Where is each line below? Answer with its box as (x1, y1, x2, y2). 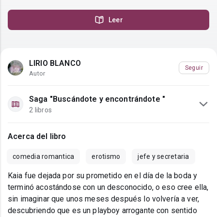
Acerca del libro (8, 132, 66, 141)
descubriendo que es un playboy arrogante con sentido (8, 206, 197, 216)
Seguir (185, 64, 203, 71)
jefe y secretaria (138, 153, 189, 161)
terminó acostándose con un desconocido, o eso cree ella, (8, 183, 209, 192)
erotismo (92, 153, 121, 161)
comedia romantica (13, 153, 75, 161)
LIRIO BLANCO (29, 59, 81, 68)
